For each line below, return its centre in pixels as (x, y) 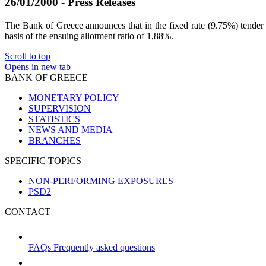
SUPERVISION (60, 108)
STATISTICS (54, 119)
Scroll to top (28, 56)
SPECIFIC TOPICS (43, 160)
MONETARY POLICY (74, 97)
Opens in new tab (38, 66)
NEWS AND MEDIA (71, 129)
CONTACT (28, 211)
